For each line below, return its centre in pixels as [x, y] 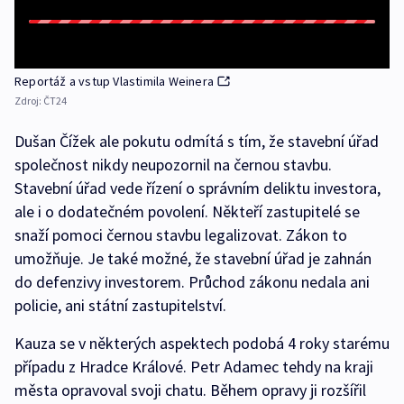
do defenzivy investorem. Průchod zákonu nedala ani [192, 281]
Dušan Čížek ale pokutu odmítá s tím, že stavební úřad [197, 141]
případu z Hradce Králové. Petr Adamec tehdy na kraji [194, 366]
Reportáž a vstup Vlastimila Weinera [114, 81]
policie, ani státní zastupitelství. [120, 305]
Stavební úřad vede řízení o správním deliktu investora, [197, 188]
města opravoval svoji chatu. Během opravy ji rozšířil [190, 390]
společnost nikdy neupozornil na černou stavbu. [173, 164]
